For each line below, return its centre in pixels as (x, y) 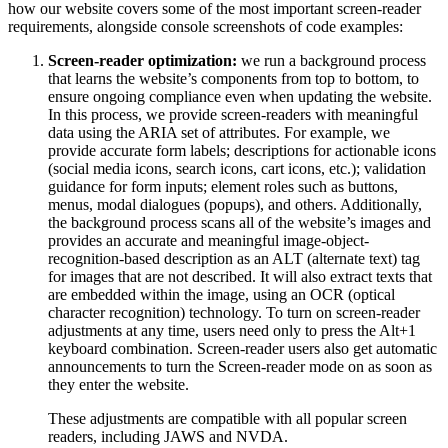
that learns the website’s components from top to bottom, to (233, 78)
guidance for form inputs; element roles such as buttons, (223, 186)
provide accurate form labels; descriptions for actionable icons (242, 150)
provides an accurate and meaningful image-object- (208, 240)
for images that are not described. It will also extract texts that (240, 276)
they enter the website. (118, 384)
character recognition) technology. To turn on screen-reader (234, 312)
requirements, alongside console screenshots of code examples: (205, 26)
